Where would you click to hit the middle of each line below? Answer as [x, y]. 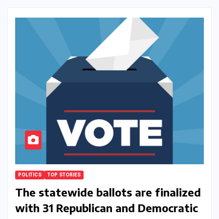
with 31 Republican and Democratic [107, 208]
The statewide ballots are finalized [108, 192]
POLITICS [30, 175]
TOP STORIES [64, 175]
